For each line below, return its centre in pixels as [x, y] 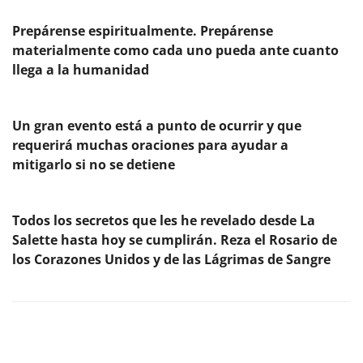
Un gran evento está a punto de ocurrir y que [157, 126]
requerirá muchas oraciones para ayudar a [150, 145]
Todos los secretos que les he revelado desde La [164, 220]
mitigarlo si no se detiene [94, 164]
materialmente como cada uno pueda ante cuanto [175, 50]
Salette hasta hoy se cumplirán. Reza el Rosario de [175, 240]
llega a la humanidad [81, 70]
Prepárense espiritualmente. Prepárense [143, 31]
